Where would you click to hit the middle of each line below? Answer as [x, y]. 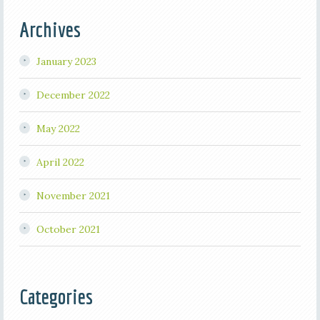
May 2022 [58, 128]
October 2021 [68, 229]
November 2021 [73, 195]
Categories [56, 296]
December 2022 [73, 95]
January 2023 [66, 61]
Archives [50, 29]
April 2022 [60, 162]
